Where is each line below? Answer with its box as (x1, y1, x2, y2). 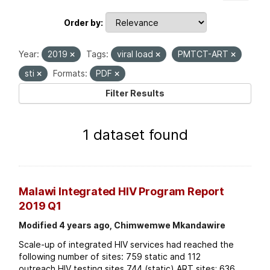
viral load (117, 49, 156, 60)
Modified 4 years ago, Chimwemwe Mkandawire (19, 220, 226, 231)
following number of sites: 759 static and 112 (19, 251, 201, 262)
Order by (63, 17, 101, 28)
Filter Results (105, 88, 165, 99)
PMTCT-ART (178, 49, 231, 60)
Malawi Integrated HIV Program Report (19, 185, 224, 198)
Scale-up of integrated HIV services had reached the (19, 239, 234, 250)
